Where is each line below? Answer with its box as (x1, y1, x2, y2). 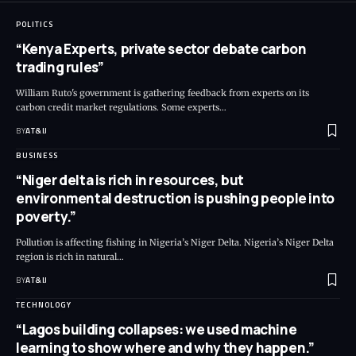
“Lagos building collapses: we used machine (16, 320, 297, 339)
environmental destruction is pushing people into (16, 189, 335, 208)
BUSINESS (16, 149, 58, 162)
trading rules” (16, 58, 104, 77)
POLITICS (16, 18, 53, 31)
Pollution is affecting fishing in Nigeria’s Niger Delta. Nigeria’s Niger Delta (16, 237, 334, 249)
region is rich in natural (16, 251, 117, 263)
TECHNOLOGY (16, 299, 72, 311)
